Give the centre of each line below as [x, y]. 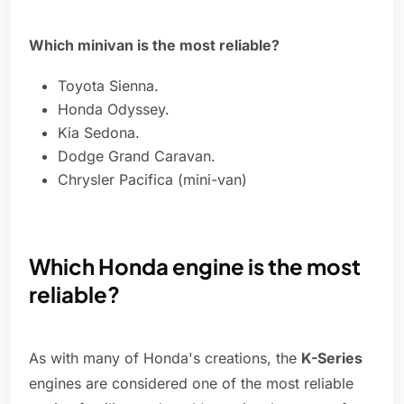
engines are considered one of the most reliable [191, 384]
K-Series [332, 358]
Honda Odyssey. [114, 110]
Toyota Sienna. [108, 86]
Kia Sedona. [99, 133]
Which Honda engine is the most [195, 266]
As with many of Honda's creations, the [165, 358]
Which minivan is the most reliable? [154, 46]
